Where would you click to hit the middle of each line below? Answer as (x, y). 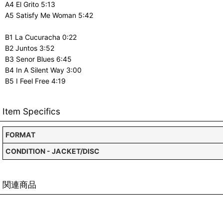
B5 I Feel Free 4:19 (35, 81)
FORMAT (20, 135)
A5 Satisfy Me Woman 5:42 (49, 15)
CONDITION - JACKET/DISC (53, 151)
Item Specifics (31, 111)
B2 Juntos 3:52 (30, 48)
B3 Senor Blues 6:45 (38, 59)
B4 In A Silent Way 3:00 (43, 70)
